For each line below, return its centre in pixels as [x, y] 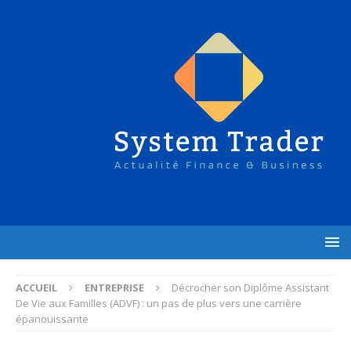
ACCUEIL [36, 287]
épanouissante [52, 318]
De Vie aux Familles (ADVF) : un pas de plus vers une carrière [159, 303]
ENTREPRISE [114, 287]
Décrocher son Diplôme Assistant [250, 287]
